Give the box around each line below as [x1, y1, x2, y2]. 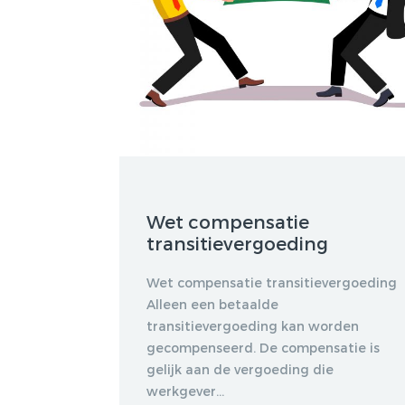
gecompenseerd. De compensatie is [146, 340, 380, 356]
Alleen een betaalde [146, 297, 278, 313]
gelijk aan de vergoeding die [146, 362, 334, 378]
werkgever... [146, 383, 224, 400]
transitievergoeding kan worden [146, 318, 359, 334]
